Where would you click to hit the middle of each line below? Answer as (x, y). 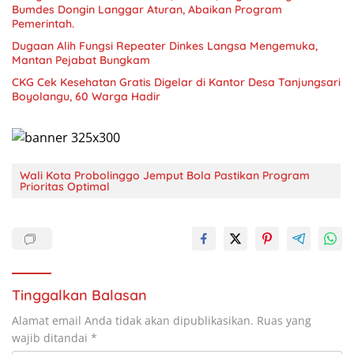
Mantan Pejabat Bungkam (81, 60)
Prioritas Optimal (65, 187)
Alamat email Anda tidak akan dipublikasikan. (133, 321)
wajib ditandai (51, 338)
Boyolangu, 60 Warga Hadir (86, 96)
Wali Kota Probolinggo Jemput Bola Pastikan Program (165, 176)
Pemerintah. (43, 23)
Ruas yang (284, 321)
